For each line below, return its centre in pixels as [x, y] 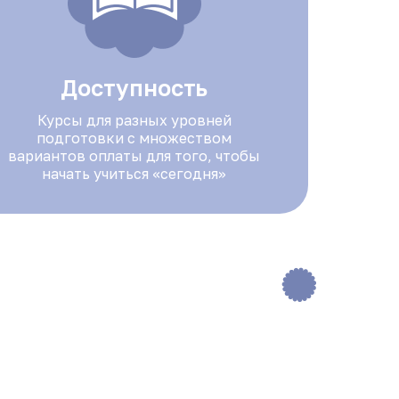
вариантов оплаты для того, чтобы [134, 156]
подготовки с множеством [134, 138]
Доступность [134, 88]
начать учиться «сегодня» [134, 174]
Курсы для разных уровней [134, 120]
